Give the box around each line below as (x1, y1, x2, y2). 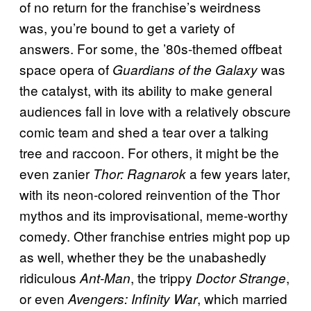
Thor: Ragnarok (93, 164, 186, 183)
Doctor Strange (196, 268, 286, 287)
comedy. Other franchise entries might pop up (19, 226, 290, 245)
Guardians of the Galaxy (109, 60, 258, 78)
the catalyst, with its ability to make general (19, 80, 272, 99)
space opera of (19, 59, 109, 78)
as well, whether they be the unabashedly (19, 246, 267, 266)
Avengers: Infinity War (68, 289, 197, 308)
